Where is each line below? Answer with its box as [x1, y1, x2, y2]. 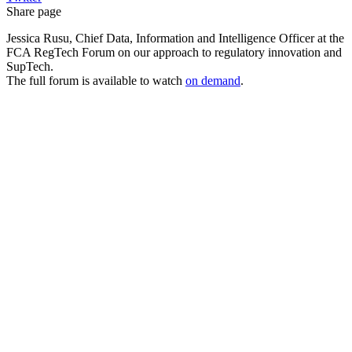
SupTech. [6, 60, 53, 74]
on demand [185, 74, 240, 88]
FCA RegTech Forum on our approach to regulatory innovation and [6, 46, 342, 60]
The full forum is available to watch [6, 74, 185, 88]
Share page [6, 5, 61, 19]
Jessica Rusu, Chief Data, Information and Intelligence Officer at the [6, 31, 344, 46]
